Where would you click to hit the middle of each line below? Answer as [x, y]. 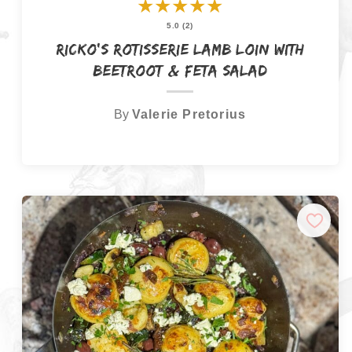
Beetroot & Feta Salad [180, 70]
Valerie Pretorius [189, 114]
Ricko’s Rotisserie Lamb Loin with [180, 49]
